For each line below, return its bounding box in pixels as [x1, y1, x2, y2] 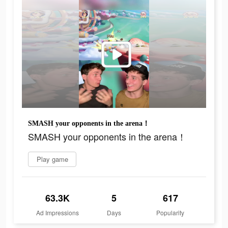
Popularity [156, 208, 185, 217]
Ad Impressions [36, 208, 79, 217]
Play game [36, 154, 68, 164]
